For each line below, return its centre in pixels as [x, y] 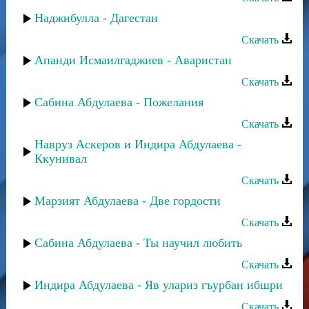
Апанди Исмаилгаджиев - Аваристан [133, 60]
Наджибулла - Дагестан [96, 18]
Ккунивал [61, 159]
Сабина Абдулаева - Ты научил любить [138, 243]
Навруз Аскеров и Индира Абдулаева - [138, 144]
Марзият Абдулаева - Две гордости [128, 201]
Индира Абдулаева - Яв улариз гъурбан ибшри [159, 285]
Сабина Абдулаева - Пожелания [119, 102]
